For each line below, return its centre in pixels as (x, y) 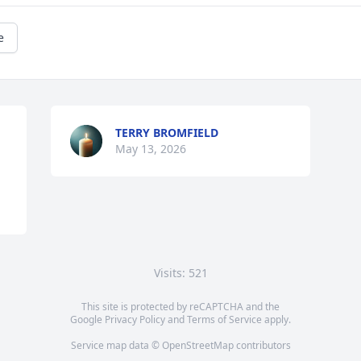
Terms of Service (224, 320)
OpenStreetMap (197, 345)
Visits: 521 (180, 273)
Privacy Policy (135, 320)
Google (87, 320)
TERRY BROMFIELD (167, 133)
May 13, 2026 (151, 149)
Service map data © (116, 345)
